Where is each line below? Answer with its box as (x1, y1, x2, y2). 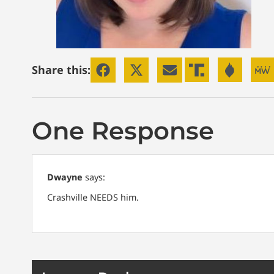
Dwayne (47, 171, 83, 183)
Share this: (32, 62, 91, 77)
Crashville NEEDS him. (47, 191, 139, 204)
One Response (32, 115, 214, 146)
